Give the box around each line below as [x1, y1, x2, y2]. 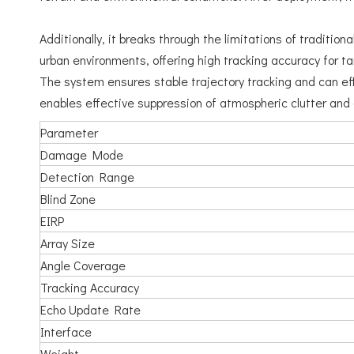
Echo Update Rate [40, 301, 141, 318]
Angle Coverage [40, 257, 126, 273]
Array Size [40, 235, 95, 251]
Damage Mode [40, 146, 123, 163]
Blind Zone [40, 190, 96, 207]
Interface [40, 323, 92, 340]
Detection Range [40, 168, 134, 185]
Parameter [40, 124, 98, 141]
